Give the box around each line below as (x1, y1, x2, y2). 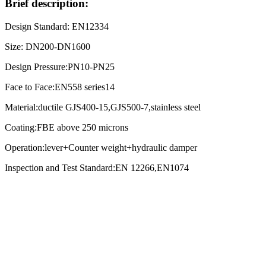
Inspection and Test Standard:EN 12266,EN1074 (5, 163, 189, 173)
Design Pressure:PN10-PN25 (5, 62, 115, 72)
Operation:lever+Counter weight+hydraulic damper (5, 142, 197, 153)
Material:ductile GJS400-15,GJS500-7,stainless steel (5, 102, 201, 113)
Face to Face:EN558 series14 (5, 82, 115, 93)
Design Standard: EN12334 (5, 21, 109, 32)
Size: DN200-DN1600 (5, 42, 90, 52)
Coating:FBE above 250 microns (5, 122, 128, 133)
